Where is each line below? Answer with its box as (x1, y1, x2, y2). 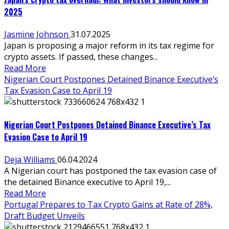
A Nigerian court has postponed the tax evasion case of (4, 165, 217, 176)
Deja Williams (4, 153, 57, 165)
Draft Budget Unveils (4, 210, 85, 221)
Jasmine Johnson (4, 29, 71, 40)
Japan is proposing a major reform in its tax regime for (4, 40, 214, 52)
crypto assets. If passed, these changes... (4, 51, 158, 63)
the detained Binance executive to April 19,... (4, 176, 171, 188)
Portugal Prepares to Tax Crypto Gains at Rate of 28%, (4, 198, 213, 210)
